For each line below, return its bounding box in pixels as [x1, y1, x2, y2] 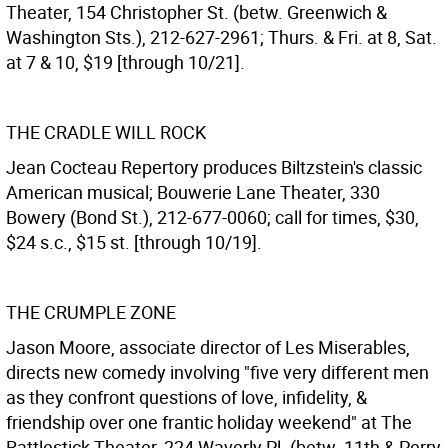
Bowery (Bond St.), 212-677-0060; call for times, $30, [6, 205, 419, 229]
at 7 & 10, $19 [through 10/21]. [6, 50, 245, 74]
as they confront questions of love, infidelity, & [6, 385, 367, 409]
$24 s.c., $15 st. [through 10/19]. [6, 230, 262, 254]
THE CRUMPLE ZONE [6, 300, 176, 324]
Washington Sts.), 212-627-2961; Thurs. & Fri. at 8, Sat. [6, 25, 437, 49]
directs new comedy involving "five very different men [6, 360, 429, 384]
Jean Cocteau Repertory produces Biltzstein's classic [6, 155, 422, 179]
